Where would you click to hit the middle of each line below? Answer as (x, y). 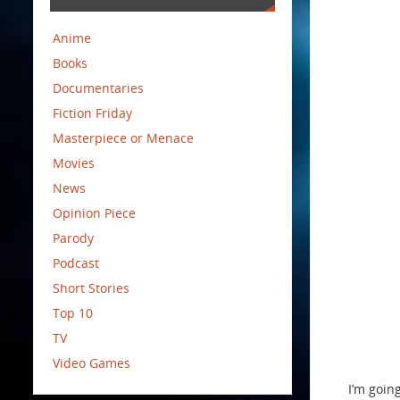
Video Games (92, 362)
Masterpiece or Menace (124, 137)
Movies (74, 162)
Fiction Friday (93, 112)
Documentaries (99, 87)
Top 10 (73, 312)
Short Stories (92, 287)
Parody (74, 237)
